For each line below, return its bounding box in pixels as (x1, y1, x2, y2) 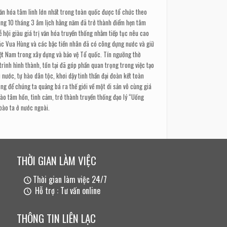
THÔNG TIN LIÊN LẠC (16, 210, 96, 226)
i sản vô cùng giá (109, 81, 152, 91)
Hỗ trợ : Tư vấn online (33, 184, 101, 197)
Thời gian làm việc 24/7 (33, 173, 107, 185)
